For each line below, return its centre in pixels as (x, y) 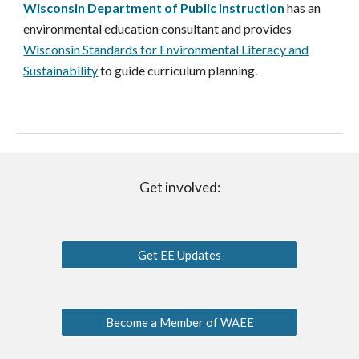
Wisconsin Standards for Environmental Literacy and (166, 50)
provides (268, 29)
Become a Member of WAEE (179, 322)
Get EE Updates (179, 255)
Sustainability (61, 71)
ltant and (219, 29)
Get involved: (179, 187)
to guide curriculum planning (177, 71)
